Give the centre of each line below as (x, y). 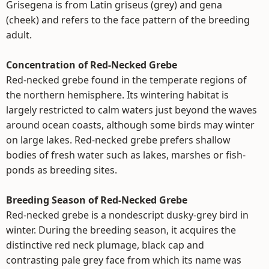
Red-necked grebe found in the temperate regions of (126, 80)
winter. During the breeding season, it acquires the (121, 230)
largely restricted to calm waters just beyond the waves (131, 110)
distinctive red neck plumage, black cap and (105, 245)
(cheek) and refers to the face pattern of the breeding (128, 20)
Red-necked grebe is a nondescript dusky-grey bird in (127, 215)
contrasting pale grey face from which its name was (124, 260)
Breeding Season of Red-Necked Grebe (97, 200)
